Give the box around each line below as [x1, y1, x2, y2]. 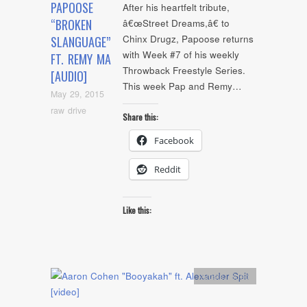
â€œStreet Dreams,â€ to [123, 16, 230, 30]
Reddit [154, 162, 181, 175]
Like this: [123, 204, 151, 217]
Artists [201, 269, 224, 282]
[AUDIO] [51, 67, 87, 86]
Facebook [154, 134, 194, 147]
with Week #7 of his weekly [123, 48, 239, 62]
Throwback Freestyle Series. [123, 64, 245, 77]
